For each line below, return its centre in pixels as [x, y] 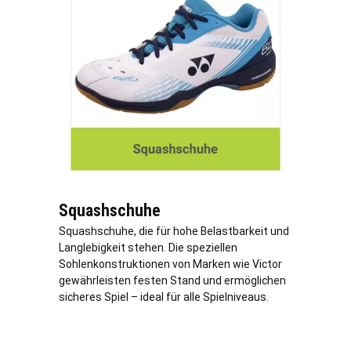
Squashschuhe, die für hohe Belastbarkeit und [174, 231]
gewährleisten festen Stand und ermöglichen [172, 280]
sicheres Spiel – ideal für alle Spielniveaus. [164, 297]
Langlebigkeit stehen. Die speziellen [148, 247]
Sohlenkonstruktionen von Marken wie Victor [170, 264]
